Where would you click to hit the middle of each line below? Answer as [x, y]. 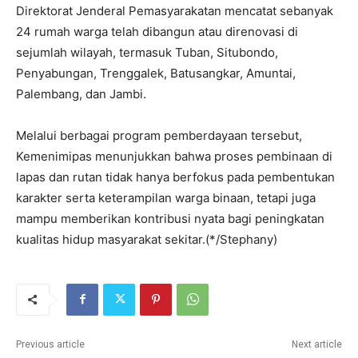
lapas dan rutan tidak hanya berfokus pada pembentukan [175, 177]
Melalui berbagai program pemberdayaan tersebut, [159, 135]
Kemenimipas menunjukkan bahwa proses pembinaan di [174, 156]
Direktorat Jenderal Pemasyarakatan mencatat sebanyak [175, 10]
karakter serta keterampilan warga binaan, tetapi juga [166, 197]
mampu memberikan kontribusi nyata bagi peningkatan [170, 218]
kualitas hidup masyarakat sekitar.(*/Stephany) [147, 239]
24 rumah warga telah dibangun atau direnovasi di [157, 31]
